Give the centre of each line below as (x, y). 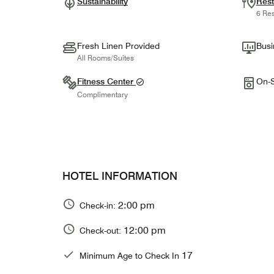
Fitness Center (106, 82)
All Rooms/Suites (106, 58)
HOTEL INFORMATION (120, 176)
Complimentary (102, 94)
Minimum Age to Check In (131, 255)
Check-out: (102, 230)
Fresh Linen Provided (118, 46)
